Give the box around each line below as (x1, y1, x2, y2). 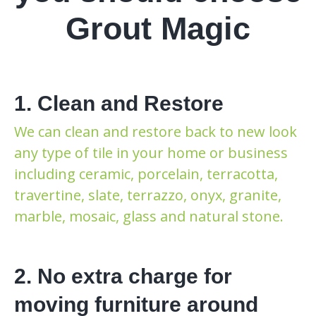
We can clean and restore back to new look (14, 121, 297, 141)
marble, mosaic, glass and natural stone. (14, 206, 284, 226)
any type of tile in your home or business (14, 142, 288, 162)
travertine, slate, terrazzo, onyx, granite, (14, 185, 281, 205)
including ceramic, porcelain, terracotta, (14, 164, 278, 183)
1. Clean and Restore (14, 91, 224, 115)
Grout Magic (66, 10, 250, 47)
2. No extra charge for (14, 264, 232, 288)
